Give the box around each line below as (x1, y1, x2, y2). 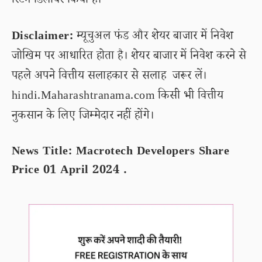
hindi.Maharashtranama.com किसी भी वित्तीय (12, 88, 224, 106)
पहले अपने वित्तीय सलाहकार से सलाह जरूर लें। (12, 68, 207, 87)
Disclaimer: (12, 28, 74, 47)
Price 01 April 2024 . (12, 162, 127, 181)
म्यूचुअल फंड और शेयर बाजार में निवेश (73, 28, 234, 47)
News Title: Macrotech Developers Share (12, 143, 230, 162)
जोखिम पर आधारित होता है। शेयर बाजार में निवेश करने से (12, 48, 247, 67)
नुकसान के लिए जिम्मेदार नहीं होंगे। (12, 108, 154, 126)
